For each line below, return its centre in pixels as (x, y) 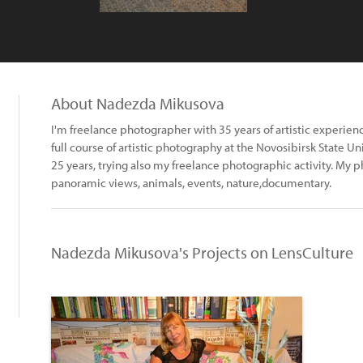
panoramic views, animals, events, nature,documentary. (191, 183)
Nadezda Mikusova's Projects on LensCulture (202, 252)
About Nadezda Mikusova (138, 103)
